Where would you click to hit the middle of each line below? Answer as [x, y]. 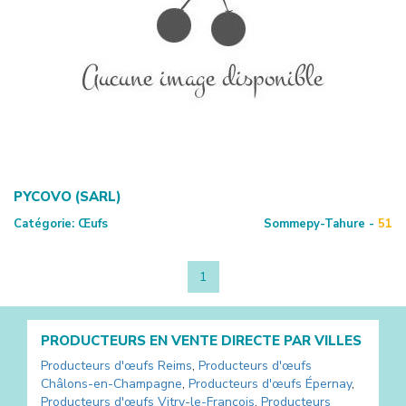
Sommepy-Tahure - [319, 223]
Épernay [329, 383]
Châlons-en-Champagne [111, 383]
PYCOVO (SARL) [68, 196]
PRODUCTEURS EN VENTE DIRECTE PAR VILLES [201, 340]
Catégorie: [44, 223]
